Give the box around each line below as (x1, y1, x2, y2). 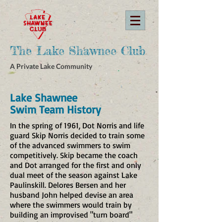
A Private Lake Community (10, 62, 92, 70)
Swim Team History (10, 103, 101, 116)
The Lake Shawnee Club (10, 44, 145, 58)
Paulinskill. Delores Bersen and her (10, 180, 126, 190)
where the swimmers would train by (10, 200, 132, 210)
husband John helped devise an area (10, 190, 133, 200)
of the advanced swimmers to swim (10, 140, 130, 150)
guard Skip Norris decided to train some (10, 130, 145, 140)
